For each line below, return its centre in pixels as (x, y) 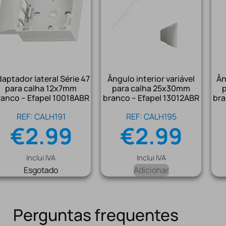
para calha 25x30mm (151, 88)
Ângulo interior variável (151, 78)
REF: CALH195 (151, 116)
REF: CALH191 (41, 116)
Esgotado (41, 170)
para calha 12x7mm (41, 88)
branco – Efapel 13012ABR (151, 98)
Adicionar (151, 170)
